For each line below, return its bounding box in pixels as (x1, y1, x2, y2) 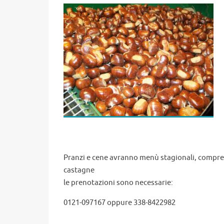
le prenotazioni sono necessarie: (63, 178, 173, 188)
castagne (63, 165, 94, 175)
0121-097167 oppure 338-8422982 (63, 198, 175, 208)
